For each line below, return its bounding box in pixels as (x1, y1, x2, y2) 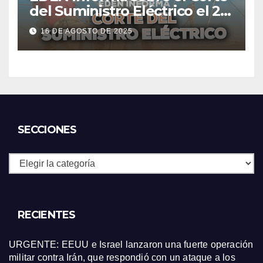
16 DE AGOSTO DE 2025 (41, 27, 133, 36)
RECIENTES (18, 208, 75, 222)
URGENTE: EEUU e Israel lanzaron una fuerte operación (9, 240, 254, 250)
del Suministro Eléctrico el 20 (29, 2, 229, 19)
